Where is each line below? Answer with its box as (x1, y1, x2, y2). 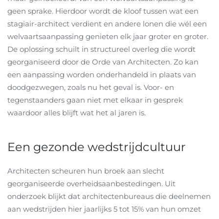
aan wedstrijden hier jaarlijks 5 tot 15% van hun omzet (7, 204, 201, 214)
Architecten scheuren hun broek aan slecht (7, 166, 164, 175)
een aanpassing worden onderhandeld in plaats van (7, 69, 196, 79)
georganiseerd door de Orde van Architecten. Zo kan (7, 57, 198, 66)
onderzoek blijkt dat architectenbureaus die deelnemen (7, 191, 211, 201)
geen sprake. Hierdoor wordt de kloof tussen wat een (7, 6, 198, 16)
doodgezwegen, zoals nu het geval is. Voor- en (7, 82, 174, 92)
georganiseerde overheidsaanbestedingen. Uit (7, 178, 175, 188)
